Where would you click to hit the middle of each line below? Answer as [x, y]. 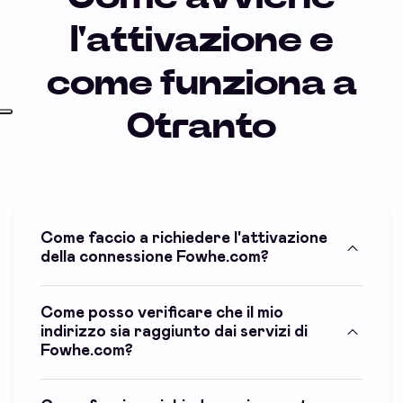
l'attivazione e [201, 40]
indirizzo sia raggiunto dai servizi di [174, 331]
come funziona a [201, 83]
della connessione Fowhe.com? [155, 257]
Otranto [201, 126]
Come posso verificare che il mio [162, 313]
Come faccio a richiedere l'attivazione [184, 238]
